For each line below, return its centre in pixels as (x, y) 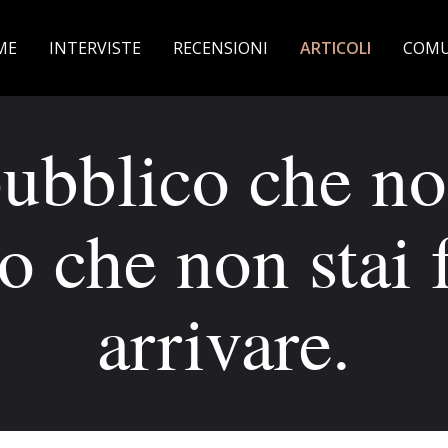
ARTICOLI (335, 48)
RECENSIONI (220, 48)
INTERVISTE (95, 48)
